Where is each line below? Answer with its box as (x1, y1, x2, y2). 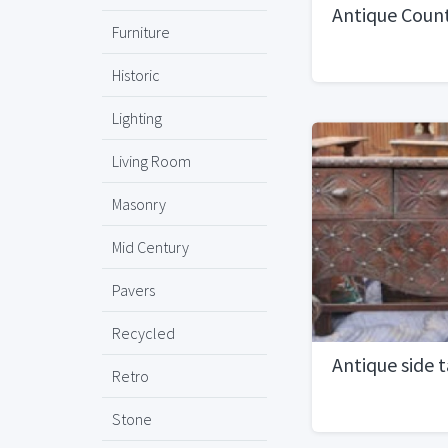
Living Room (112, 151, 191, 171)
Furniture (112, 22, 170, 42)
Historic (112, 65, 160, 85)
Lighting (112, 108, 162, 128)
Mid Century (112, 237, 189, 257)
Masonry (112, 194, 166, 214)
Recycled (112, 323, 175, 343)
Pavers (112, 280, 155, 300)
